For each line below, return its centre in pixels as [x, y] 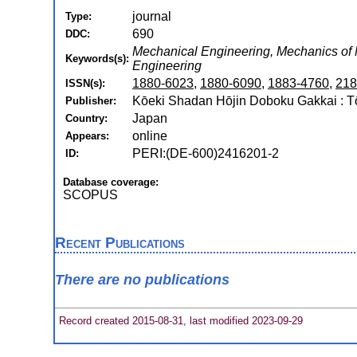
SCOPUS [90, 195]
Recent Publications [120, 243]
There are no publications [142, 280]
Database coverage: [111, 182]
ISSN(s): [85, 83]
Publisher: [91, 101]
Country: [86, 118]
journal [152, 16]
